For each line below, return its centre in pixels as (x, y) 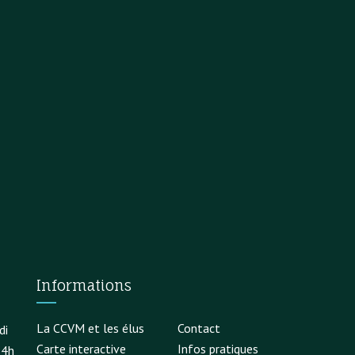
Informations (84, 285)
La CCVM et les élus (90, 328)
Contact (199, 328)
